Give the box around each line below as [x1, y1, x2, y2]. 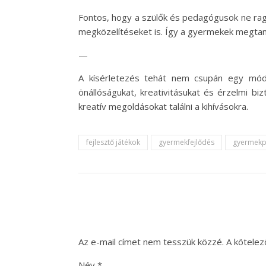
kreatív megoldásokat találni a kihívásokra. [78, 100, 248, 112]
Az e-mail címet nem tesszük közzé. [78, 236, 224, 248]
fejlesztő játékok [86, 137, 140, 147]
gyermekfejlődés [159, 137, 214, 147]
